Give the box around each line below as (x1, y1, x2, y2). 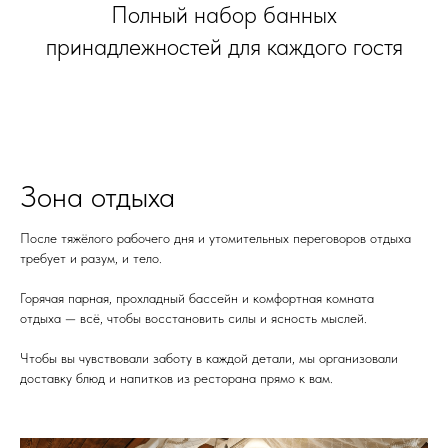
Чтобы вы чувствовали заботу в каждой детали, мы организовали (20, 349, 398, 366)
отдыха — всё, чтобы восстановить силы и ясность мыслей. (20, 309, 367, 326)
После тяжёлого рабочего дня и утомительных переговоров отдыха (20, 229, 411, 246)
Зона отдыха (20, 177, 175, 214)
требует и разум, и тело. (20, 249, 162, 266)
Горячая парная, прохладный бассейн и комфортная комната (20, 289, 374, 306)
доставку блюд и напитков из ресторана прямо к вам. (20, 369, 333, 386)
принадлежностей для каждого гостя (45, 31, 403, 61)
